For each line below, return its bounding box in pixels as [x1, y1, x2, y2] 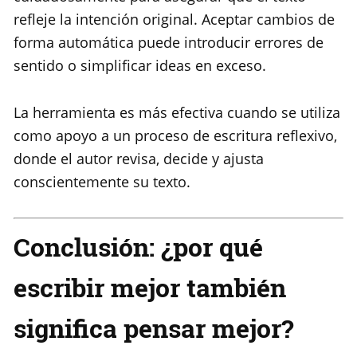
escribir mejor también [14, 270, 286, 305]
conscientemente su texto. [14, 172, 190, 192]
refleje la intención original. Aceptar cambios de [14, 10, 335, 29]
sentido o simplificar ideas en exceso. [14, 56, 266, 76]
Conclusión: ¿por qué [14, 229, 263, 265]
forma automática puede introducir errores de [14, 33, 324, 53]
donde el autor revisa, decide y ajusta [14, 149, 264, 169]
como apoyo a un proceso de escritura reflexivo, [14, 126, 337, 146]
